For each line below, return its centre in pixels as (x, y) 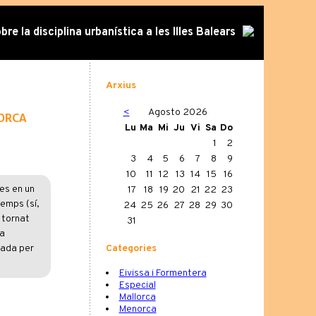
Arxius (121, 85)
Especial (137, 286)
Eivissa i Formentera (163, 274)
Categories (131, 248)
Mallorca (137, 298)
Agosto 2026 (178, 113)
